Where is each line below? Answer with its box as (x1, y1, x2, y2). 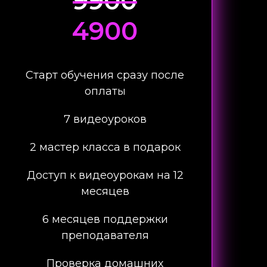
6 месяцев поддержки (42, 213, 168, 226)
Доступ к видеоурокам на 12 (26, 169, 184, 182)
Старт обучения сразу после (26, 69, 184, 82)
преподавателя (61, 229, 149, 242)
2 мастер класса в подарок (29, 141, 181, 154)
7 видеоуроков (63, 113, 147, 126)
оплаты (84, 85, 126, 98)
